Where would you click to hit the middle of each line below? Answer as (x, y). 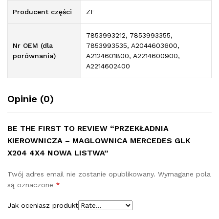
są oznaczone (32, 185)
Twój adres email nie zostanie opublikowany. (81, 174)
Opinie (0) (31, 99)
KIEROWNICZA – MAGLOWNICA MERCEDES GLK (99, 141)
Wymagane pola (184, 174)
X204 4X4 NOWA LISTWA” (58, 153)
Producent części (42, 12)
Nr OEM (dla (33, 46)
